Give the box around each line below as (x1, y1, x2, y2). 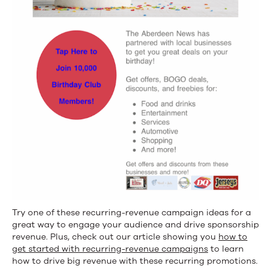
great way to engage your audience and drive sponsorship (12, 219, 259, 231)
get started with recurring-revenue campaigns (12, 243, 208, 255)
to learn (208, 243, 244, 255)
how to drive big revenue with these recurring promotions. (12, 255, 258, 267)
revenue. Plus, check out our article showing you (12, 231, 218, 243)
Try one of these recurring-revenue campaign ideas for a (12, 207, 251, 219)
